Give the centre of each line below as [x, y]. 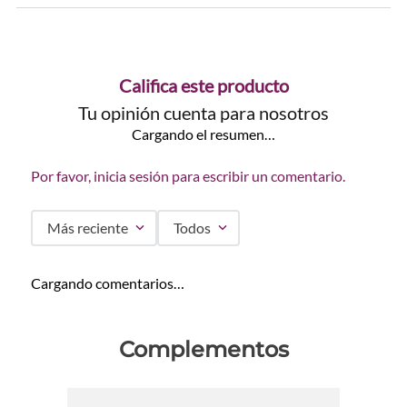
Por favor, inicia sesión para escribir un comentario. [188, 175]
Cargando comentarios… [108, 283]
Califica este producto [203, 85]
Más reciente [88, 227]
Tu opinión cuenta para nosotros [203, 112]
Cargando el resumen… [203, 134]
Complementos [203, 349]
